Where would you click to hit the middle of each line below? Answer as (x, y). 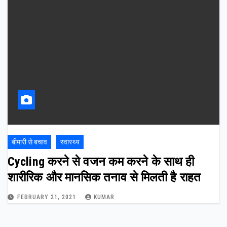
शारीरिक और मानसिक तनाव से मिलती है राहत (104, 177)
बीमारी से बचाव (29, 142)
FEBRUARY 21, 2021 (48, 197)
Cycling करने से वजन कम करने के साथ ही (101, 162)
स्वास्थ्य (70, 142)
